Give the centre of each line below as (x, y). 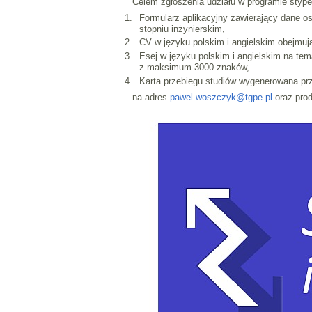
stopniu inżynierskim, (182, 29)
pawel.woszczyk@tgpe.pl (221, 97)
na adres (151, 97)
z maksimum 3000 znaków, (194, 68)
